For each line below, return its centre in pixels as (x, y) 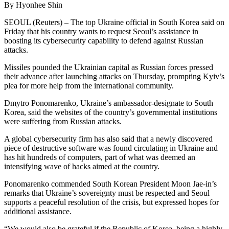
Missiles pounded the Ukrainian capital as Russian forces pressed (109, 67)
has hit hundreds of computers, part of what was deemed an (100, 157)
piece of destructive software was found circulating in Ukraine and (111, 148)
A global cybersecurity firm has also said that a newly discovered (108, 139)
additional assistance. (38, 212)
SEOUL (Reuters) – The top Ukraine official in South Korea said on (114, 22)
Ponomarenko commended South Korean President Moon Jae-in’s (110, 184)
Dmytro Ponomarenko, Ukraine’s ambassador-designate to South (109, 103)
